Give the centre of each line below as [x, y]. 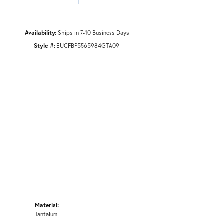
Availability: [40, 33]
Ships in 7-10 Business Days [93, 33]
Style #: [44, 45]
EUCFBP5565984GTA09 [88, 45]
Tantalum [46, 213]
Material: [47, 205]
